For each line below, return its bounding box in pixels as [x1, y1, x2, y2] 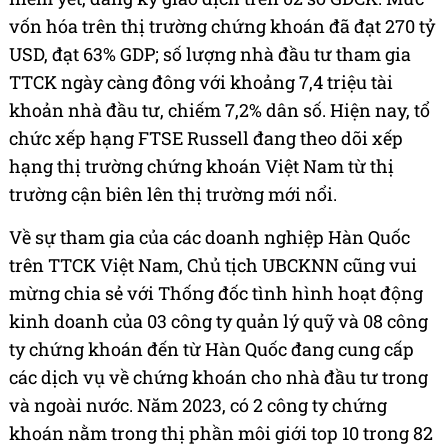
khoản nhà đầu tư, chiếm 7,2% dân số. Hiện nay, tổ [9, 98, 430, 123]
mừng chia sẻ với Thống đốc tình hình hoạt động [9, 281, 423, 306]
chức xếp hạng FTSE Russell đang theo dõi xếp [9, 126, 403, 151]
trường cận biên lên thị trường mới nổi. [9, 182, 337, 207]
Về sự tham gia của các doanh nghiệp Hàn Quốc [9, 225, 410, 250]
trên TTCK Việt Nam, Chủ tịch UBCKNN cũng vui [9, 253, 417, 278]
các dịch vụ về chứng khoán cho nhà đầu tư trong [9, 365, 428, 390]
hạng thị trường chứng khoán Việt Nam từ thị [9, 154, 394, 179]
